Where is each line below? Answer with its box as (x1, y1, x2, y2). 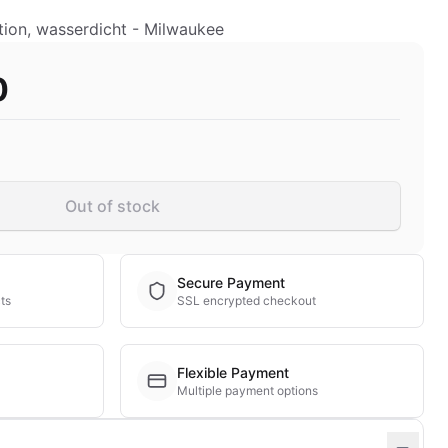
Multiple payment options (177, 383, 318, 398)
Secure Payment (177, 274, 285, 291)
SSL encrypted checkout (177, 293, 316, 308)
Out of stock (64, 196, 160, 216)
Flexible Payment (177, 364, 289, 381)
